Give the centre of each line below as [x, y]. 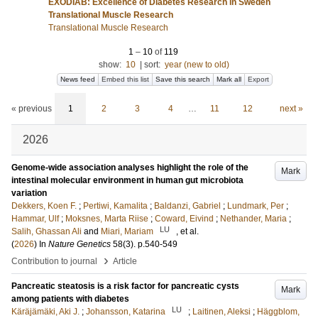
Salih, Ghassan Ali [46, 231]
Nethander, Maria [253, 219]
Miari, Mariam [127, 231]
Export [258, 79]
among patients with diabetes [70, 299]
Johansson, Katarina [126, 312]
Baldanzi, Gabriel [187, 206]
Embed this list [125, 79]
